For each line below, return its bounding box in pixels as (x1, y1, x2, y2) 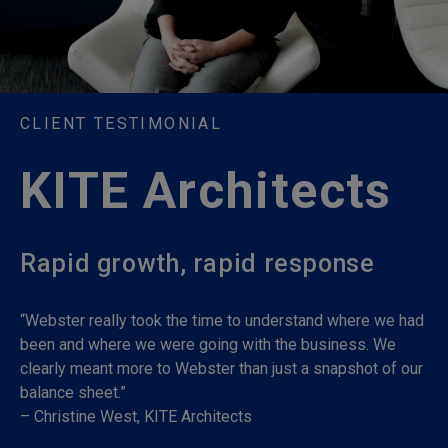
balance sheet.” (20, 383, 126, 402)
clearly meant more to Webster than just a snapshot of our (20, 359, 423, 378)
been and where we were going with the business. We (20, 335, 396, 354)
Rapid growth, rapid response (20, 249, 375, 278)
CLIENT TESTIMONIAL (20, 114, 223, 133)
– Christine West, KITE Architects (20, 407, 252, 426)
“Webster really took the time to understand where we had (20, 311, 424, 330)
